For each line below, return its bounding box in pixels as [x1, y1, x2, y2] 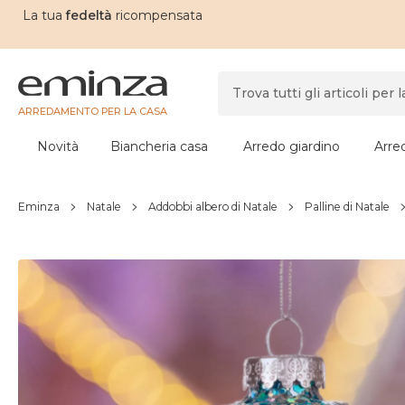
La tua [23, 7, 62, 24]
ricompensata [112, 7, 202, 24]
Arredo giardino [243, 138, 340, 155]
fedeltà [62, 7, 112, 24]
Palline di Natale [305, 200, 390, 213]
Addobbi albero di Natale [148, 200, 278, 213]
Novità [36, 138, 79, 155]
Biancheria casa [109, 138, 208, 155]
